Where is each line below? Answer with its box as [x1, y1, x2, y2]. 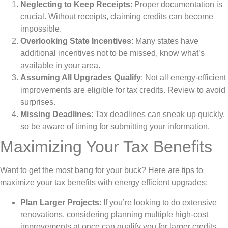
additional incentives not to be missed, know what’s [20, 49, 205, 58]
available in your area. [20, 61, 100, 70]
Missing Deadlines [20, 110, 91, 119]
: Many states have [131, 37, 198, 46]
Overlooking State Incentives [20, 37, 131, 46]
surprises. [20, 98, 55, 107]
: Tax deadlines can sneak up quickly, [91, 110, 225, 119]
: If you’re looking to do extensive [99, 197, 217, 207]
